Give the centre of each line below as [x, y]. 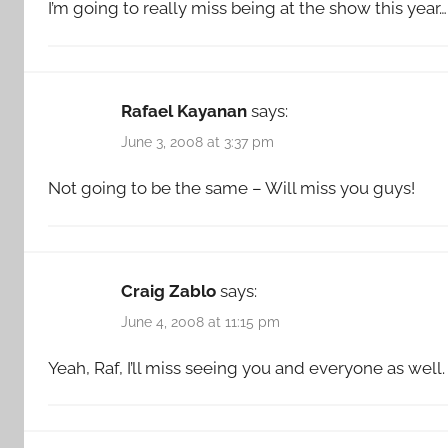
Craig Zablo [168, 290]
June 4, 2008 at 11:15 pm [200, 321]
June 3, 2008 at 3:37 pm [197, 141]
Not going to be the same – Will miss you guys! [231, 188]
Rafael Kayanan [184, 110]
